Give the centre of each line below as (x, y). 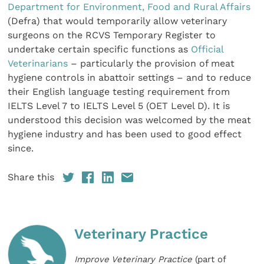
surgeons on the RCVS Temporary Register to (112, 35)
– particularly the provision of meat (151, 64)
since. (21, 148)
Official (206, 49)
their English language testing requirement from (119, 92)
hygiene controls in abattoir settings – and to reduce (130, 78)
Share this (31, 177)
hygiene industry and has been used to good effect (125, 134)
